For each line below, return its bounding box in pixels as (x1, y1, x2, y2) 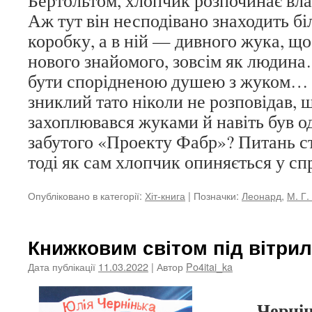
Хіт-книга (145, 188, 185, 203)
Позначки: (194, 188, 239, 203)
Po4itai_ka (186, 259, 233, 274)
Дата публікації (28, 259, 95, 274)
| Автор (151, 259, 183, 274)
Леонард (242, 188, 281, 203)
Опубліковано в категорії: (28, 188, 142, 203)
